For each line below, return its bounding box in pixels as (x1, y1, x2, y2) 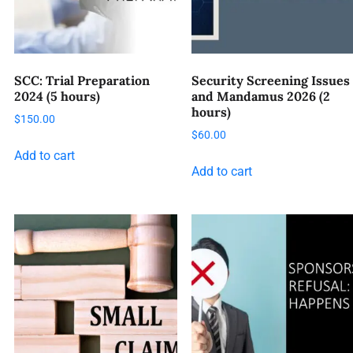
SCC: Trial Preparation (14, 72, 150, 88)
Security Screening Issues (191, 72, 350, 88)
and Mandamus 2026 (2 (191, 87, 330, 104)
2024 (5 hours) (14, 87, 100, 104)
